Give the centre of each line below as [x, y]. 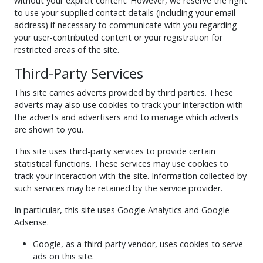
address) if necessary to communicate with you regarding [126, 25]
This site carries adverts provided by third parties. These [124, 93]
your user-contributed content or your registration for [118, 38]
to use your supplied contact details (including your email [125, 13]
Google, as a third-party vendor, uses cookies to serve [138, 244]
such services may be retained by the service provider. [118, 188]
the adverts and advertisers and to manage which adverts [127, 117]
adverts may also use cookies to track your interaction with [129, 105]
